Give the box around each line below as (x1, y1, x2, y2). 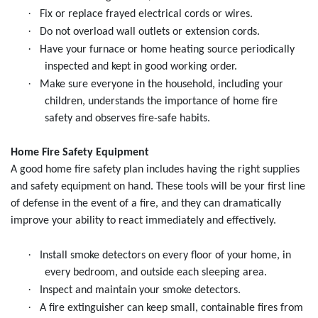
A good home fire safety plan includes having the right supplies (11, 164, 300, 176)
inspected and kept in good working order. (45, 61, 237, 73)
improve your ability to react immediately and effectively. (11, 215, 276, 227)
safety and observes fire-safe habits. (45, 113, 210, 125)
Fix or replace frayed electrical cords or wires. (40, 9, 253, 21)
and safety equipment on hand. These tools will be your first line (11, 181, 305, 193)
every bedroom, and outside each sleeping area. (45, 267, 267, 279)
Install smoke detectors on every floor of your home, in (40, 250, 291, 262)
